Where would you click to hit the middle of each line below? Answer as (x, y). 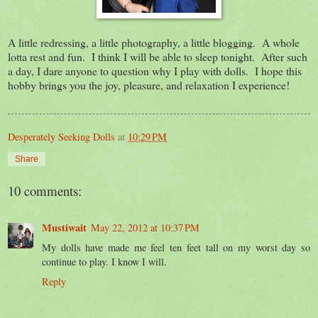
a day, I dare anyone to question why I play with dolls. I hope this (155, 70)
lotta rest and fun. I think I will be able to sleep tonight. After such (158, 56)
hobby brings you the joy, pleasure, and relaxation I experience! (149, 84)
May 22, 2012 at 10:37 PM (145, 227)
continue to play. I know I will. (104, 261)
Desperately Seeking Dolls (61, 136)
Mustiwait (64, 227)
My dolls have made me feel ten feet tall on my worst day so (176, 247)
